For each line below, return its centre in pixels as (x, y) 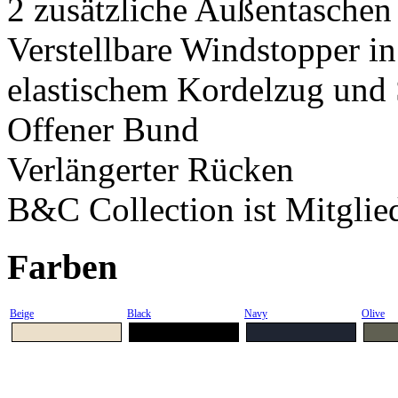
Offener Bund (103, 130)
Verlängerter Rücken (151, 170)
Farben (62, 267)
